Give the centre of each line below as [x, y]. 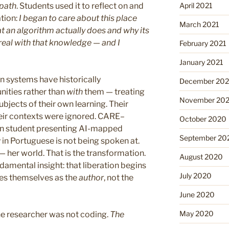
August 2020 [201, 156]
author [91, 178]
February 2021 [203, 43]
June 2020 [197, 194]
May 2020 [196, 213]
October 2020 [203, 119]
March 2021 [199, 24]
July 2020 [195, 175]
